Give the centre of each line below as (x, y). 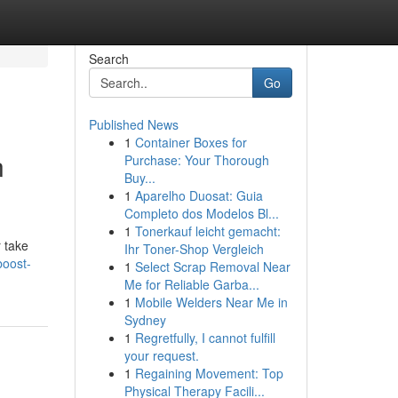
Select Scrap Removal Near (212, 267)
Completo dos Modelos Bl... (201, 213)
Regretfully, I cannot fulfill (205, 338)
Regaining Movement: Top (209, 373)
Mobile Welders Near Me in (211, 302)
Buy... (139, 178)
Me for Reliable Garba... (191, 284)
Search (108, 59)
